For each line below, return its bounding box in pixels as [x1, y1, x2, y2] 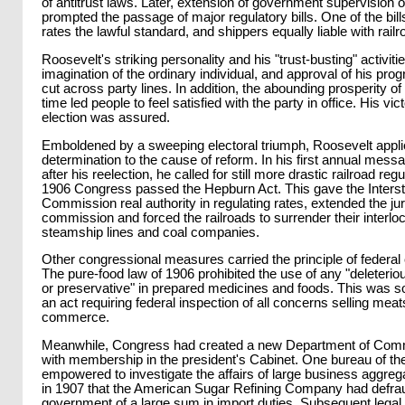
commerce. [42, 310, 109, 325]
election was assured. [42, 109, 170, 125]
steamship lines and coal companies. [42, 224, 259, 240]
